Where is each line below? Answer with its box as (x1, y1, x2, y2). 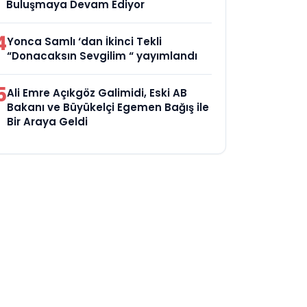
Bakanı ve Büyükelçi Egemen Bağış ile (7, 100, 210, 114)
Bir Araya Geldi (7, 114, 88, 129)
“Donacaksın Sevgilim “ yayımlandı (7, 49, 198, 63)
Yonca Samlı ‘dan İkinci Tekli (7, 34, 162, 49)
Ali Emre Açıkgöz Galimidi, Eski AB (7, 86, 188, 100)
